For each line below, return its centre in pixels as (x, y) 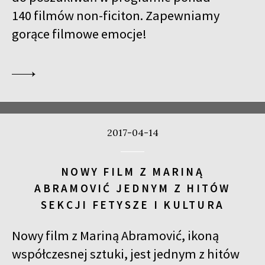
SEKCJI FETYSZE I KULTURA (132, 205)
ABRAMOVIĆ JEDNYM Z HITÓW (132, 188)
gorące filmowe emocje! (79, 34)
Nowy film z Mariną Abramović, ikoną (115, 235)
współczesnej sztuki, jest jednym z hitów (126, 253)
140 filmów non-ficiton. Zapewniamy (116, 16)
